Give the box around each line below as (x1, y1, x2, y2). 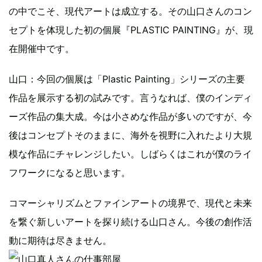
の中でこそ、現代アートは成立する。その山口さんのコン (9, 5, 252, 17)
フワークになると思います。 (9, 166, 130, 178)
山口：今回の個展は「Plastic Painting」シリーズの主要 (9, 73, 245, 85)
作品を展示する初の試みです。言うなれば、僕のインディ (9, 91, 252, 104)
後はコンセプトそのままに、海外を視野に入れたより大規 (9, 129, 252, 141)
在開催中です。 (9, 42, 74, 54)
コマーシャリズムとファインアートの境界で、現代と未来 (9, 196, 252, 209)
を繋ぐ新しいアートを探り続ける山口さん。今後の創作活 (9, 215, 252, 227)
